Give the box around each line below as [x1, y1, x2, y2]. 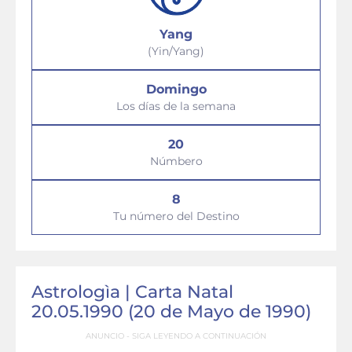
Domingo [145, 82, 207, 97]
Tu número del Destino [112, 209, 240, 223]
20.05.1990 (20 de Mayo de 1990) [31, 301, 311, 322]
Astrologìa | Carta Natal [31, 281, 233, 302]
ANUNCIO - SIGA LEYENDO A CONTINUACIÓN [86, 331, 266, 341]
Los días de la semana [116, 99, 236, 113]
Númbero [149, 154, 203, 168]
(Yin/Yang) [148, 44, 204, 58]
